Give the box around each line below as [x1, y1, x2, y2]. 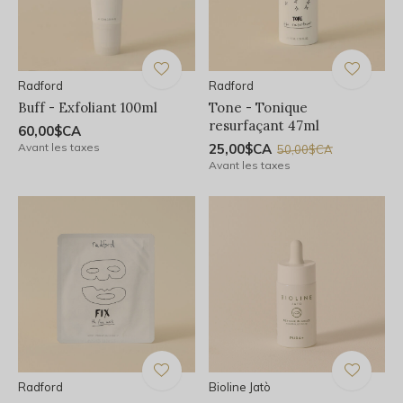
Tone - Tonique [208, 98, 308, 116]
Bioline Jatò [208, 380, 271, 394]
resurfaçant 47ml [208, 116, 319, 134]
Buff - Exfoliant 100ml [18, 98, 157, 116]
